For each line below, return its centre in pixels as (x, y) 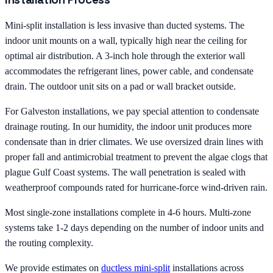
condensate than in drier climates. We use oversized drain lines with (134, 142)
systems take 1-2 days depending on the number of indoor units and (134, 228)
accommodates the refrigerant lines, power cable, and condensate (129, 71)
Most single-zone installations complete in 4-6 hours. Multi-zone (128, 213)
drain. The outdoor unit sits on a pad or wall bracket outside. (120, 87)
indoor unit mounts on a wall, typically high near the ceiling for (126, 41)
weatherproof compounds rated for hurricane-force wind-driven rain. (136, 188)
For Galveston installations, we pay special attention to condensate (132, 112)
